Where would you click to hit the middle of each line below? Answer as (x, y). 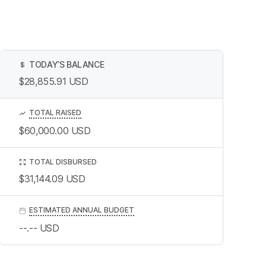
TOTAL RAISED (56, 112)
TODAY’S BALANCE (67, 64)
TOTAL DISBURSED (63, 161)
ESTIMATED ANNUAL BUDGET (82, 210)
